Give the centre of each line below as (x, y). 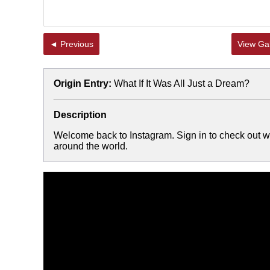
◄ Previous (77, 44)
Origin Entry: (83, 83)
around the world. (91, 146)
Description (80, 115)
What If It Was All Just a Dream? (182, 83)
